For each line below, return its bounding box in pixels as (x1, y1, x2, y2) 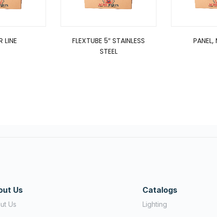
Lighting (142, 200, 167, 209)
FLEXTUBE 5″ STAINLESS (72, 36, 145, 46)
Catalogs (142, 185, 177, 195)
